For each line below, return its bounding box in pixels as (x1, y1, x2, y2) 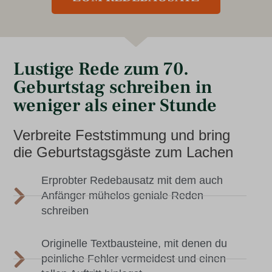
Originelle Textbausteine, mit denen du (41, 237, 228, 250)
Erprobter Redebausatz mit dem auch (41, 174, 223, 186)
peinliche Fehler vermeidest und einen (41, 252, 226, 265)
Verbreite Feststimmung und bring (13, 126, 230, 143)
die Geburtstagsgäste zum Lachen (13, 143, 233, 160)
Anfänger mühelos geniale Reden (41, 189, 204, 202)
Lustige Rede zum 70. (13, 56, 189, 81)
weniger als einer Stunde (13, 93, 217, 117)
